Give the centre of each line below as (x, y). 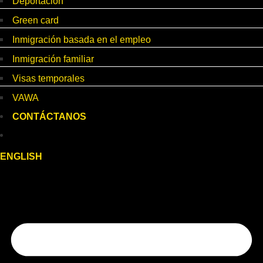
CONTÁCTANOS (49, 117)
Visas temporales (48, 79)
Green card (36, 21)
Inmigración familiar (53, 59)
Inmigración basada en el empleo (82, 40)
